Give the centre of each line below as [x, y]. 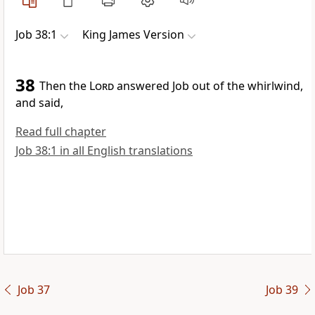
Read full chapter [61, 132]
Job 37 [33, 290]
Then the [64, 86]
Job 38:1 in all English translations [104, 151]
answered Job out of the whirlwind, [208, 86]
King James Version [133, 35]
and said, [39, 103]
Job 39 [282, 290]
